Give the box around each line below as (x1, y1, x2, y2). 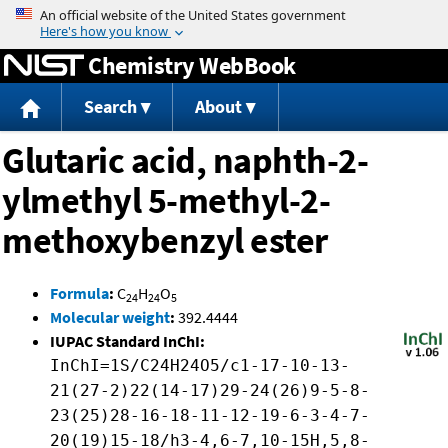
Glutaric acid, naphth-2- (2, 138, 368, 184)
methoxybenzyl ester (2, 218, 328, 264)
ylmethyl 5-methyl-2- (2, 178, 330, 224)
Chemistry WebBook (88, 49, 296, 81)
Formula (50, 283, 109, 304)
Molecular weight (50, 307, 170, 328)
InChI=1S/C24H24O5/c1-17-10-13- (50, 356, 350, 376)
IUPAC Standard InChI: (50, 331, 205, 352)
